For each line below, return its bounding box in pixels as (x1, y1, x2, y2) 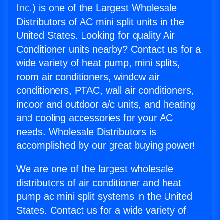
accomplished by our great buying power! (16, 140, 195, 151)
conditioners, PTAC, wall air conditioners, (16, 85, 194, 96)
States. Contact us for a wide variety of (16, 205, 186, 216)
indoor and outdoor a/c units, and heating (16, 99, 195, 110)
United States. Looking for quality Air (16, 30, 175, 41)
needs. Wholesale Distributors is (16, 126, 156, 137)
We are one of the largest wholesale (16, 164, 173, 175)
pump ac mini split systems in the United (16, 191, 192, 202)
